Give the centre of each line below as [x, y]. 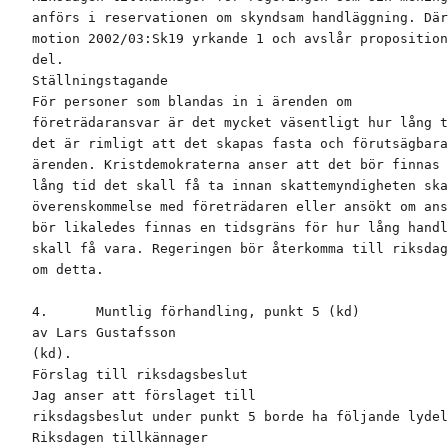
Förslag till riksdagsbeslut [140, 375]
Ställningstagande [100, 81]
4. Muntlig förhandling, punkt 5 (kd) [196, 312]
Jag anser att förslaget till [144, 396]
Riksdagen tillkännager [120, 438]
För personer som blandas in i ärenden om [192, 102]
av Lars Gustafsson [104, 333]
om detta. [68, 270]
